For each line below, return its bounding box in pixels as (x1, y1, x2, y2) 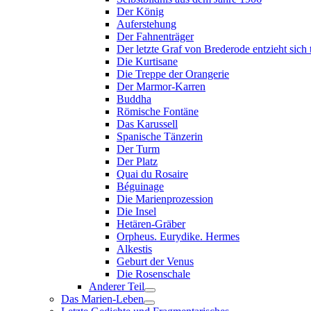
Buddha (117, 93, 151, 105)
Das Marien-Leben (61, 293, 144, 305)
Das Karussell (117, 118, 178, 130)
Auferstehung (117, 18, 176, 30)
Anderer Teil (89, 280, 144, 292)
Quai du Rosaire (117, 168, 188, 180)
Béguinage (117, 180, 164, 192)
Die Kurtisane (117, 56, 178, 67)
